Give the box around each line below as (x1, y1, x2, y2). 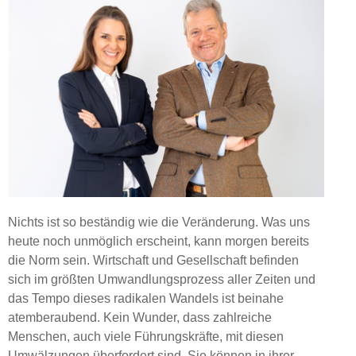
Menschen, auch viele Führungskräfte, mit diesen (8, 330, 284, 344)
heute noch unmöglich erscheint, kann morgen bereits (8, 234, 309, 249)
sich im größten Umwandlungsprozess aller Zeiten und (8, 273, 315, 287)
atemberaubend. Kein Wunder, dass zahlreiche (8, 311, 272, 325)
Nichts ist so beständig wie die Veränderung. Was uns (8, 215, 310, 230)
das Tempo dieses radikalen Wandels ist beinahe (8, 292, 284, 306)
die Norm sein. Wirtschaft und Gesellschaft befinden (8, 253, 299, 268)
